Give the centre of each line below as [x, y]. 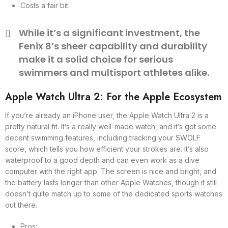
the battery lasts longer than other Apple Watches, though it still [111, 182]
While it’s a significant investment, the [109, 33]
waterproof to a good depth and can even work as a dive [102, 160]
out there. [21, 205]
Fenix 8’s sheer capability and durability [113, 46]
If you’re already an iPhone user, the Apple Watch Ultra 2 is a [107, 115]
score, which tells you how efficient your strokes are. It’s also [107, 149]
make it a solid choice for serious [96, 59]
